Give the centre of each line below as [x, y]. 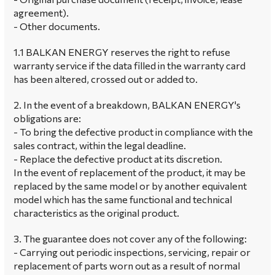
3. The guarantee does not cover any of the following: [130, 238]
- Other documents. [57, 26]
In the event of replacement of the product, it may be [130, 172]
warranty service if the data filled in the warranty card [130, 65]
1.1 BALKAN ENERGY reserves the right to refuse [122, 52]
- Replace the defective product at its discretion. [118, 159]
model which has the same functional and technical [123, 199]
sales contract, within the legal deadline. [100, 145]
